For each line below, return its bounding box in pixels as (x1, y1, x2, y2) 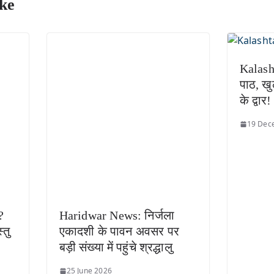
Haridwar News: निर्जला (59, 209, 175, 223)
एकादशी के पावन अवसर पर (59, 224, 180, 239)
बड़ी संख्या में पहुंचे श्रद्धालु (59, 240, 172, 254)
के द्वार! (239, 94, 272, 108)
